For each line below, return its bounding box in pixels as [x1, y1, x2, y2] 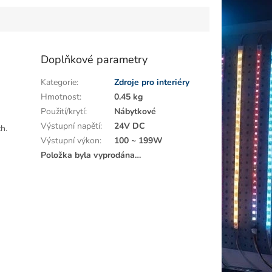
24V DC [114, 120, 146, 132]
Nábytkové [114, 105, 157, 117]
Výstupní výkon [41, 134, 100, 146]
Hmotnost [41, 90, 80, 103]
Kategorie [41, 76, 77, 88]
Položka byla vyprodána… [41, 149, 141, 161]
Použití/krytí [41, 105, 86, 117]
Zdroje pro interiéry [114, 76, 190, 88]
